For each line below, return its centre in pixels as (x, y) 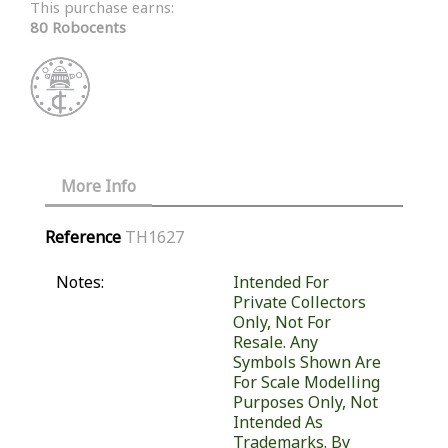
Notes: (80, 282)
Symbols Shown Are (306, 362)
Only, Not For (281, 322)
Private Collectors (299, 302)
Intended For (280, 282)
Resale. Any (275, 342)
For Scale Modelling (306, 382)
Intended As (277, 422)
